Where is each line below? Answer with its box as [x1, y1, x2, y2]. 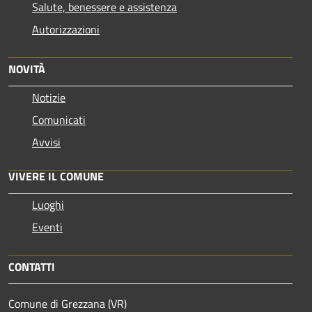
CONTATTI [8, 258, 55, 275]
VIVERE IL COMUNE [8, 167, 104, 185]
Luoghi [32, 196, 64, 213]
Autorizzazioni [32, 20, 100, 38]
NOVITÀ [8, 60, 45, 77]
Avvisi [32, 133, 61, 150]
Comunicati [32, 111, 86, 128]
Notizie [32, 88, 65, 106]
